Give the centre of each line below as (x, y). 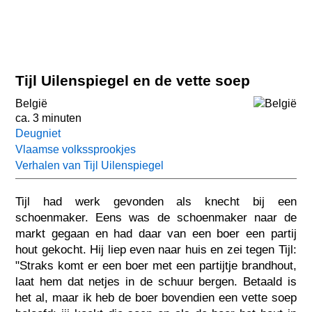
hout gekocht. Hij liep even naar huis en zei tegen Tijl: (156, 249)
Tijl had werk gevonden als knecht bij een (156, 201)
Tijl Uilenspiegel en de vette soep (133, 80)
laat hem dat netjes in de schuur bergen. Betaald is (156, 281)
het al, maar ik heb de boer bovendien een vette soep (156, 297)
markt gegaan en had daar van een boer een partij (156, 233)
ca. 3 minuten (49, 118)
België (32, 104)
